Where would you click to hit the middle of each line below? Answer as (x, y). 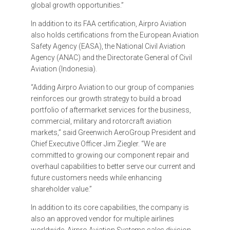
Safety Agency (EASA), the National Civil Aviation (108, 46)
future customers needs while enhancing (96, 178)
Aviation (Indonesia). (64, 69)
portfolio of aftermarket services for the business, (111, 110)
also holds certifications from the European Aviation (115, 35)
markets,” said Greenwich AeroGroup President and (113, 133)
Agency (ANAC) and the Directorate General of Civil (111, 58)
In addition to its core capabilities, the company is (110, 208)
